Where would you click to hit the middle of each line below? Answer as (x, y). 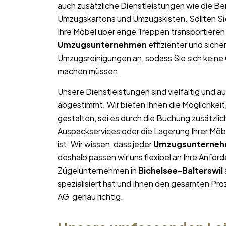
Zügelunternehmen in (98, 171)
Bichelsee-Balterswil (181, 171)
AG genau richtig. (90, 197)
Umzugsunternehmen (102, 45)
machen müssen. (89, 71)
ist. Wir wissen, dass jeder (105, 144)
